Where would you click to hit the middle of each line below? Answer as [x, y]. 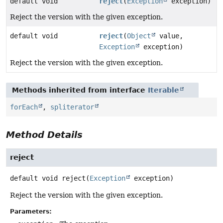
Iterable [164, 90]
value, [169, 36]
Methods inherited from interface [80, 90]
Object [139, 36]
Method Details [44, 135]
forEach [24, 107]
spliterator [72, 107]
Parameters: [31, 212]
